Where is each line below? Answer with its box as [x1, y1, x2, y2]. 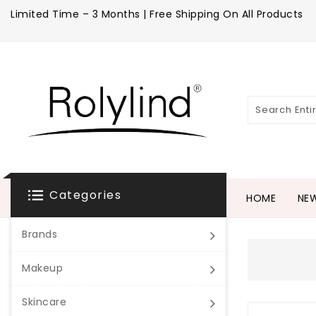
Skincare [22, 294, 66, 309]
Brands [22, 226, 57, 241]
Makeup [22, 260, 63, 275]
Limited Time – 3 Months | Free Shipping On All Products [11, 7, 303, 21]
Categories [49, 186, 121, 203]
